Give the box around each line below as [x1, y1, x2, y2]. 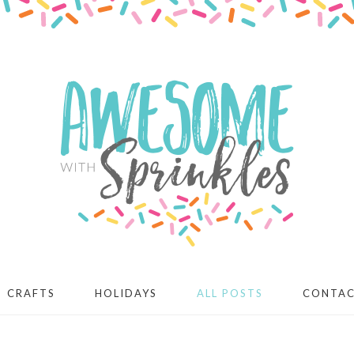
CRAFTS [6, 287, 55, 299]
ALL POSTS [196, 287, 263, 299]
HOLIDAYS [94, 287, 157, 299]
